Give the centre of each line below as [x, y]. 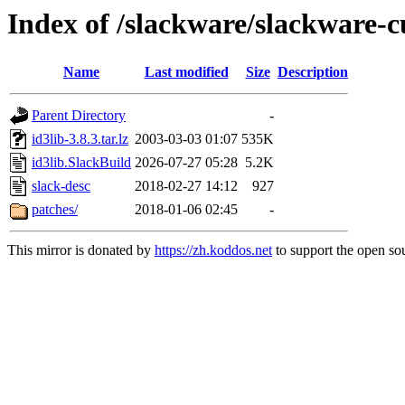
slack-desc [61, 186]
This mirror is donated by [81, 250]
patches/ [55, 210]
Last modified [186, 72]
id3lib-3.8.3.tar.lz [80, 139]
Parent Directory [79, 116]
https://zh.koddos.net [213, 250]
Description [313, 72]
